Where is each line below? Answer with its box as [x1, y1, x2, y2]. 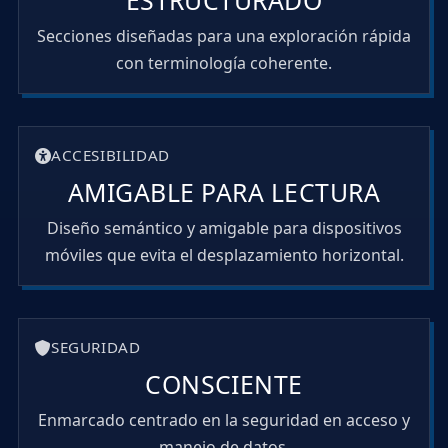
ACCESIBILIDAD [50, 145, 170, 166]
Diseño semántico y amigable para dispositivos [46, 217, 402, 240]
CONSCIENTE [145, 367, 303, 402]
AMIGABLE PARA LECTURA [67, 175, 381, 210]
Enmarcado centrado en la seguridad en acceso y [38, 409, 410, 432]
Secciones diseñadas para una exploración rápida [37, 25, 411, 48]
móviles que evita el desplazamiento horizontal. [44, 244, 404, 267]
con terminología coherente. [116, 52, 332, 75]
